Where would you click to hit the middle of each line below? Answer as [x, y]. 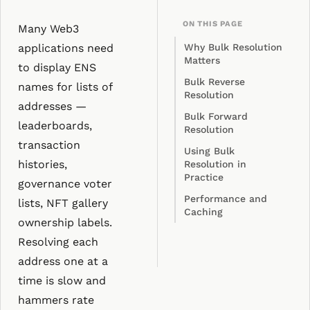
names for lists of [65, 87]
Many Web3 [48, 29]
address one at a [63, 261]
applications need [66, 48]
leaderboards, [55, 126]
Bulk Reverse [215, 82]
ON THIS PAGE [213, 24]
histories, [43, 164]
